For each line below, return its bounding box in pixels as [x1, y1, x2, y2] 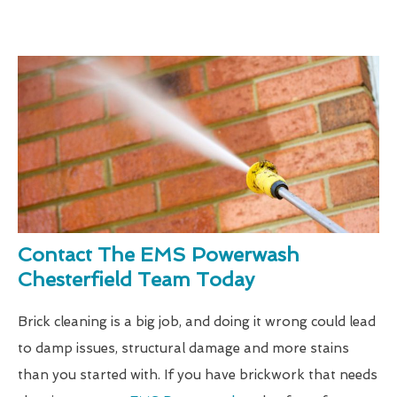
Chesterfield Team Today [18, 268, 254, 292]
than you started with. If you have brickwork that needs [18, 367, 378, 384]
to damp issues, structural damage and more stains [18, 340, 349, 357]
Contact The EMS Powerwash [18, 243, 300, 267]
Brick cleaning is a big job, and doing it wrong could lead [18, 314, 376, 331]
